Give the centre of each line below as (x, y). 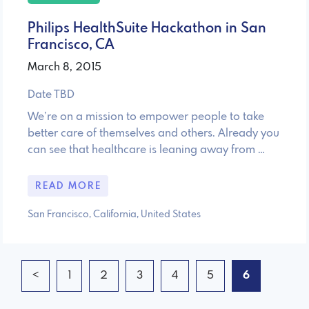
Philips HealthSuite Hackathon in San (147, 28)
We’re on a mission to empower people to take (146, 117)
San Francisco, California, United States (114, 215)
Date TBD (51, 94)
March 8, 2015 (64, 67)
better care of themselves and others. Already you (153, 133)
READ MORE (68, 186)
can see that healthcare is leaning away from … (146, 150)
